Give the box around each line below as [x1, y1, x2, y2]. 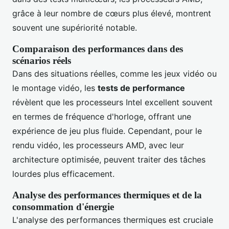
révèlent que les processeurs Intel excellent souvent [12, 97, 213, 108]
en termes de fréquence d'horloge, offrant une [12, 111, 191, 122]
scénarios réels [12, 55, 71, 66]
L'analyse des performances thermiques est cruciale [12, 215, 213, 225]
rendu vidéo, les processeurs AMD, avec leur [12, 140, 184, 151]
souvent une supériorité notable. [12, 22, 137, 33]
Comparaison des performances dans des [12, 43, 183, 55]
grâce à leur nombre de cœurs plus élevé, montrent [12, 8, 211, 19]
